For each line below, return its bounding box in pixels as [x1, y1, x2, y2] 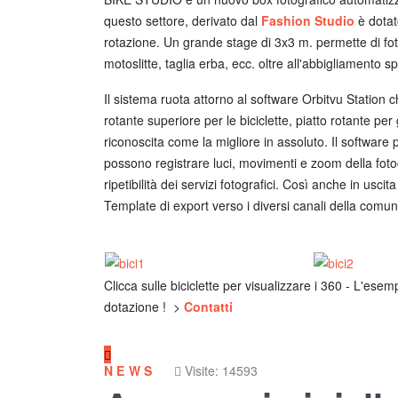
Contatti [184, 298, 233, 315]
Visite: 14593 [184, 362, 258, 379]
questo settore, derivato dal [104, 12, 261, 29]
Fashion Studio [261, 12, 354, 29]
